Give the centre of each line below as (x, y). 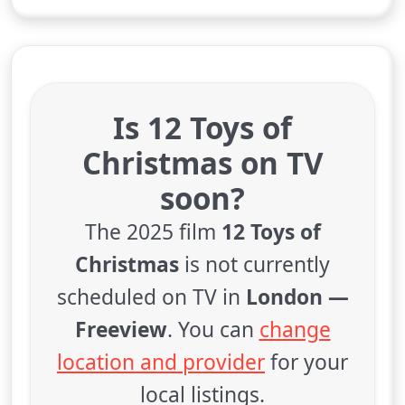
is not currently (254, 264)
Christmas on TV (202, 163)
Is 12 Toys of (202, 128)
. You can (213, 330)
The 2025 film (153, 232)
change (295, 330)
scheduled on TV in (151, 297)
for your (306, 362)
